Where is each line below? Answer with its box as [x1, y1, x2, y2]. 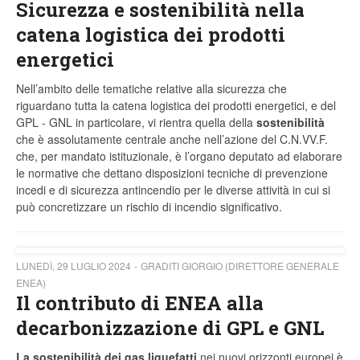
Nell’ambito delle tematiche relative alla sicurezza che [16, 80, 287, 97]
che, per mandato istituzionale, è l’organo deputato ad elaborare [16, 148, 342, 165]
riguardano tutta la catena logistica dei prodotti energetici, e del [16, 97, 336, 114]
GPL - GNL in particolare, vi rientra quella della [16, 114, 256, 131]
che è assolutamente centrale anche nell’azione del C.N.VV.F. [16, 131, 328, 148]
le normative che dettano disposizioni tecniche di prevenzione [16, 165, 328, 182]
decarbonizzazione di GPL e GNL [16, 315, 324, 342]
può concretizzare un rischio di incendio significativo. [16, 198, 282, 215]
